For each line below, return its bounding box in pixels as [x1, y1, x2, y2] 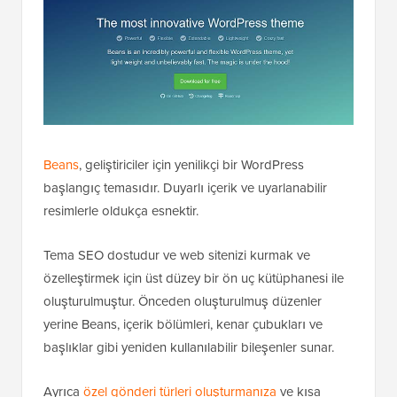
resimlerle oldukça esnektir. [43, 201, 198, 222]
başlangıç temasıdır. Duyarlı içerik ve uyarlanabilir [43, 178, 327, 198]
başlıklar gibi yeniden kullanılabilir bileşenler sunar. [43, 338, 334, 358]
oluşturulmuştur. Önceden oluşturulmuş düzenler [43, 292, 322, 312]
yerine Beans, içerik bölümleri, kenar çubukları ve [43, 315, 323, 335]
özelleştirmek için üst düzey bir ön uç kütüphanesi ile [43, 269, 344, 289]
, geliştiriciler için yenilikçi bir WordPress [79, 155, 304, 175]
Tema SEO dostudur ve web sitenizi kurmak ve [43, 245, 310, 266]
